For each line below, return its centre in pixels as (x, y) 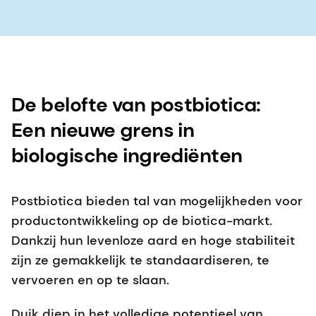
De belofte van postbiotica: (144, 104)
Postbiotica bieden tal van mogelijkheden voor (157, 201)
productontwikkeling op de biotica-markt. (142, 220)
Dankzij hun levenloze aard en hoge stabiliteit (153, 240)
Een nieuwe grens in (103, 130)
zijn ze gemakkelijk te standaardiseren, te (140, 260)
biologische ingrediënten (127, 155)
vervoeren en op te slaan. (90, 280)
